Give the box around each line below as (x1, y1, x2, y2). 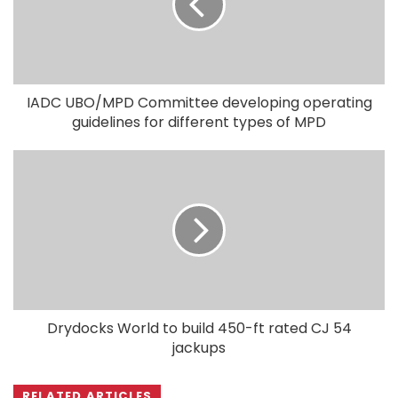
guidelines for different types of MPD (72, 111, 326, 132)
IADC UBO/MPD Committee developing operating (26, 92, 372, 113)
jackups (172, 337, 226, 358)
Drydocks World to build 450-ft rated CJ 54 (46, 317, 352, 338)
